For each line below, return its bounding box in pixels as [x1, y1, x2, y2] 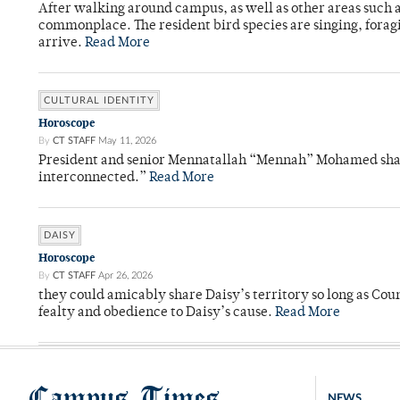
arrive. [38, 37, 85, 51]
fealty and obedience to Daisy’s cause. [38, 306, 275, 321]
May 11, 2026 [98, 136, 156, 146]
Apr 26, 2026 [98, 271, 153, 281]
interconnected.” [38, 171, 149, 186]
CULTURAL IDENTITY [44, 96, 154, 106]
